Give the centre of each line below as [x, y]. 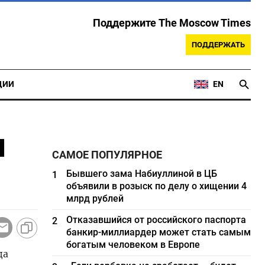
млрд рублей [95, 198]
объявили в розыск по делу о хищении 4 [157, 186]
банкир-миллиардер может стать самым [159, 232]
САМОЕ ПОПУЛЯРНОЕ [107, 155]
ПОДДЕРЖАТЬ [218, 45]
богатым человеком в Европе [133, 245]
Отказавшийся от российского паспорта [156, 220]
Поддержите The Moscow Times [172, 23]
